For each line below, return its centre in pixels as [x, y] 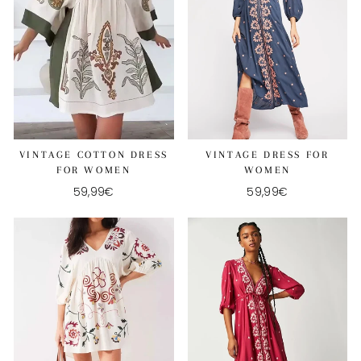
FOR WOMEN [94, 170]
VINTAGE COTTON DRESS [93, 155]
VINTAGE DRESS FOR [268, 155]
